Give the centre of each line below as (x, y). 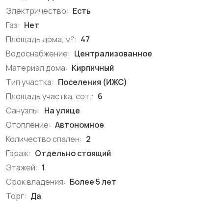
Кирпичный (92, 68)
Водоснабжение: (38, 54)
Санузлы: (23, 110)
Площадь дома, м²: (41, 39)
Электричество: (37, 11)
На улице (61, 110)
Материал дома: (37, 68)
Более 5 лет (92, 182)
